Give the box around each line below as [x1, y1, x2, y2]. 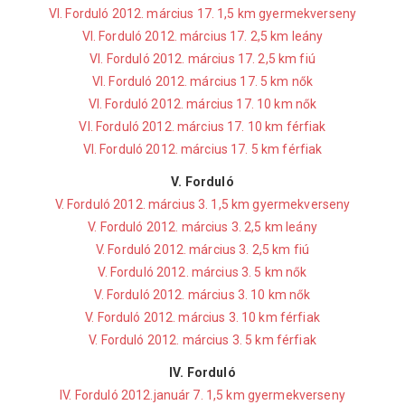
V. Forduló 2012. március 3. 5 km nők [98, 265, 307, 279]
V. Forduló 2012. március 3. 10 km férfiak [85, 310, 320, 325]
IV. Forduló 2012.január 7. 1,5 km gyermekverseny [60, 388, 345, 402]
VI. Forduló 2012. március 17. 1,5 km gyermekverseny [48, 6, 357, 21]
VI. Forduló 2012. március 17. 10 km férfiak [79, 119, 326, 134]
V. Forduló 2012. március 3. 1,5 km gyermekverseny [54, 197, 351, 212]
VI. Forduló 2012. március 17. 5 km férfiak [82, 142, 323, 156]
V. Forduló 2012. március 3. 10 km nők [94, 287, 311, 302]
